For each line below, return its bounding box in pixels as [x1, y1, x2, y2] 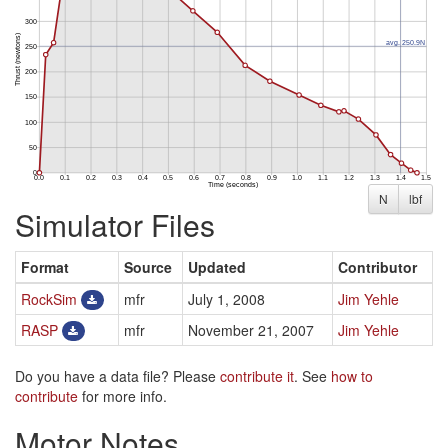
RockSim [21, 288, 77, 309]
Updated [188, 256, 246, 277]
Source [124, 256, 172, 277]
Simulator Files [15, 202, 215, 246]
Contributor [338, 256, 417, 277]
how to [331, 365, 373, 386]
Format [21, 256, 69, 277]
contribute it [220, 365, 294, 386]
